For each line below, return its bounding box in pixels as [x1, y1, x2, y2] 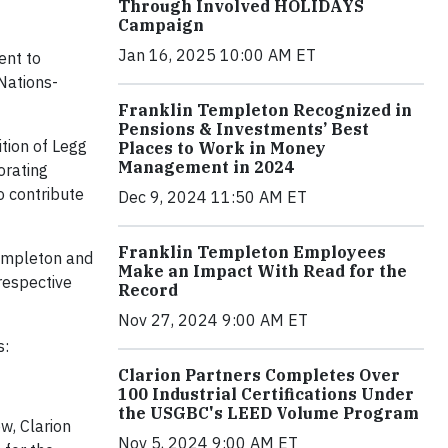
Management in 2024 [118, 156, 294, 177]
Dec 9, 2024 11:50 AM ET [118, 186, 307, 207]
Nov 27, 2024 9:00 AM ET [118, 309, 308, 330]
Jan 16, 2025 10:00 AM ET [118, 44, 316, 65]
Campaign [118, 14, 204, 35]
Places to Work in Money [118, 137, 326, 158]
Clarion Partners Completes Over [118, 364, 400, 385]
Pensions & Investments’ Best [118, 118, 369, 139]
